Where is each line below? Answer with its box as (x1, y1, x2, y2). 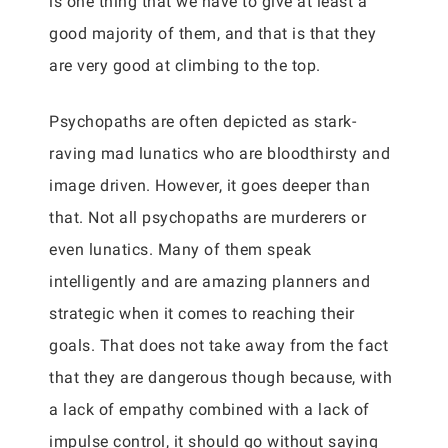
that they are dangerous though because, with (49, 368, 392, 387)
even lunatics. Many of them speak (49, 240, 312, 259)
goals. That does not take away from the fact (49, 336, 388, 355)
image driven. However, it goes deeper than (49, 176, 370, 195)
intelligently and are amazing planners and (49, 272, 370, 291)
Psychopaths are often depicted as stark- (49, 112, 356, 131)
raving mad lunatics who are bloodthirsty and (49, 144, 390, 163)
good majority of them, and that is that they (49, 24, 376, 43)
